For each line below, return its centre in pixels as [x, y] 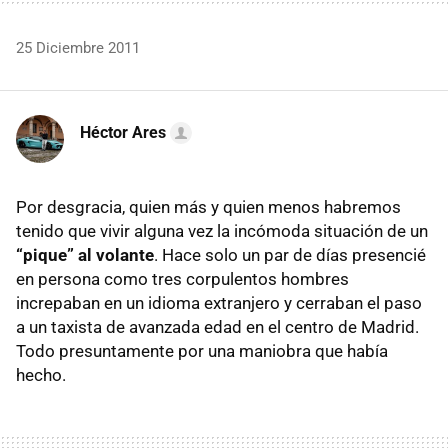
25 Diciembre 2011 [78, 47]
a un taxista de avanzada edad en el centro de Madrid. [217, 326]
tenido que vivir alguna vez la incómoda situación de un [222, 230]
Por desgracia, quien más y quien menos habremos [208, 206]
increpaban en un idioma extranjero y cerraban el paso [219, 302]
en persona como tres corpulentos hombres [182, 278]
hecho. [41, 374]
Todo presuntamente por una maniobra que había [202, 350]
